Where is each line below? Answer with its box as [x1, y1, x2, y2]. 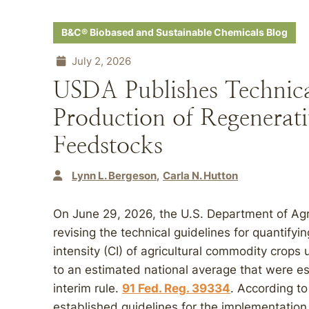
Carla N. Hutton [163, 169, 238, 182]
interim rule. [53, 281, 122, 295]
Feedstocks [53, 132, 163, 159]
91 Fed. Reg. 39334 [122, 281, 230, 295]
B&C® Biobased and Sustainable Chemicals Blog [61, 27, 288, 38]
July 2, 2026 [69, 54, 131, 68]
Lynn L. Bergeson [72, 169, 157, 182]
